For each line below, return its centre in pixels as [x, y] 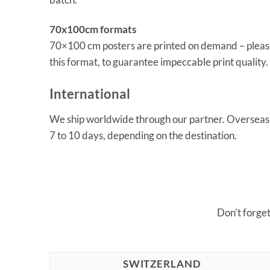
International [90, 94]
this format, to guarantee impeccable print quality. [159, 62]
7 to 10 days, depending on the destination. [143, 135]
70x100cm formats [93, 30]
